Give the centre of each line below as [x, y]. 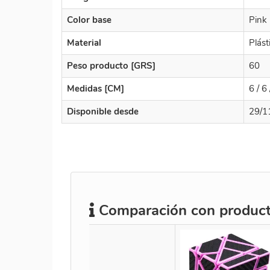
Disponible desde [103, 111]
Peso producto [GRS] [111, 65]
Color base [89, 20]
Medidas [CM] [96, 88]
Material [84, 42]
